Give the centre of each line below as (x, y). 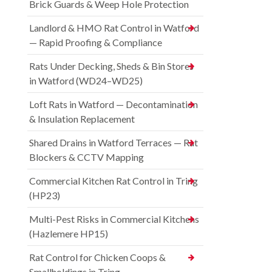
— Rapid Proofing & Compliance (96, 42)
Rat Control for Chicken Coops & (97, 257)
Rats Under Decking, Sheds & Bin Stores (111, 66)
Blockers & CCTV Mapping (87, 157)
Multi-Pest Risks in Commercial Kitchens (114, 219)
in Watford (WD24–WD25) (86, 81)
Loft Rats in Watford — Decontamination (114, 104)
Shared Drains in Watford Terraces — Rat (114, 143)
